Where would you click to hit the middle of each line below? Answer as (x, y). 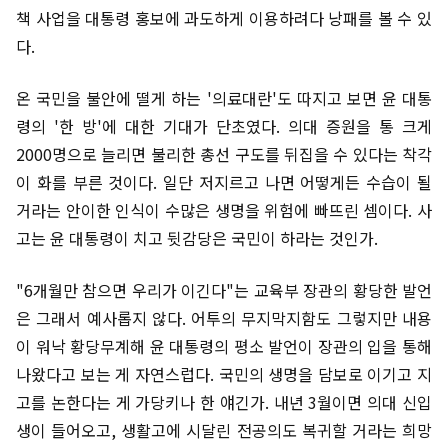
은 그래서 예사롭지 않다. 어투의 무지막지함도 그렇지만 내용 (224, 318)
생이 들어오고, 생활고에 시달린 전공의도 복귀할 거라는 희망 (224, 430)
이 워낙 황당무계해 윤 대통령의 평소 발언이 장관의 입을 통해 (224, 346)
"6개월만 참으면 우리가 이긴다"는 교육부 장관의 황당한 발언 (224, 290)
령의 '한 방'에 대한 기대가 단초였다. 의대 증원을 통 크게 (224, 126)
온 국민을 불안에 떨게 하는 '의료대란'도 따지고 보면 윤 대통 (224, 98)
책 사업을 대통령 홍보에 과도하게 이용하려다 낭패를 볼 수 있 (224, 18)
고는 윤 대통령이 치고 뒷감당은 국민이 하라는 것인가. (197, 238)
